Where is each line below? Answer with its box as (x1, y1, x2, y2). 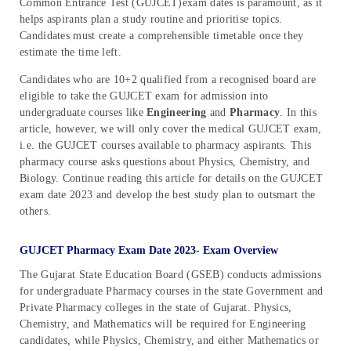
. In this (280, 106, 317, 118)
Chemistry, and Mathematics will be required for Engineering (20, 317, 306, 330)
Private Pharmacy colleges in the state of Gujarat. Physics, (20, 301, 292, 313)
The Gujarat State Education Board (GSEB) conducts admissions (20, 268, 321, 280)
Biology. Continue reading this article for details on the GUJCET (20, 172, 324, 184)
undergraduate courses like (20, 106, 147, 118)
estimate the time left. (20, 45, 121, 58)
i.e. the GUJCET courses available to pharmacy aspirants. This (20, 139, 312, 151)
